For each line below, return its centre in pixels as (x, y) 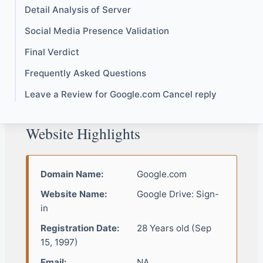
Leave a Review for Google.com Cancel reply (121, 95)
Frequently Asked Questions (85, 73)
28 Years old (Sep (173, 228)
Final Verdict (52, 52)
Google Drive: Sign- (176, 194)
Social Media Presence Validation (97, 31)
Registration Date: (80, 228)
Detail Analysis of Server (78, 10)
